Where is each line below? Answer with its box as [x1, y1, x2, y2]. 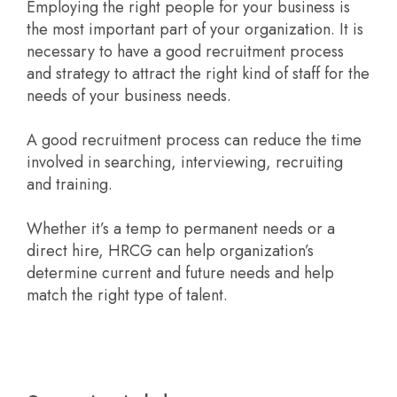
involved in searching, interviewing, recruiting [27, 151, 343, 175]
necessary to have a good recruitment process [27, 40, 344, 64]
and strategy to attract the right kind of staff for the [27, 62, 370, 86]
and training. [27, 173, 113, 197]
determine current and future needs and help [27, 261, 334, 285]
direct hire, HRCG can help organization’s [27, 239, 314, 263]
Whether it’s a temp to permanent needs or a [27, 217, 335, 241]
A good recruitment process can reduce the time [27, 128, 362, 152]
